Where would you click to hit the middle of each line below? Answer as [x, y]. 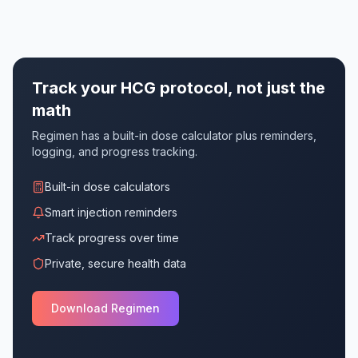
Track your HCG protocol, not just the [179, 88]
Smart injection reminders [111, 212]
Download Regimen [105, 308]
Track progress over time [112, 237]
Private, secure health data [115, 263]
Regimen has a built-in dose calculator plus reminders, [174, 135]
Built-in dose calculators [107, 186]
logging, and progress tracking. [115, 151]
